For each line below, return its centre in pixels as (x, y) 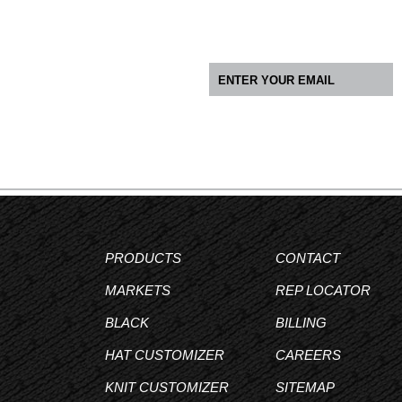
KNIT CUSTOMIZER (167, 387)
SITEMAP (305, 387)
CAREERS (308, 355)
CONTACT (308, 258)
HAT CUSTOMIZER (165, 355)
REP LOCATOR (323, 290)
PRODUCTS (143, 258)
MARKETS (138, 290)
